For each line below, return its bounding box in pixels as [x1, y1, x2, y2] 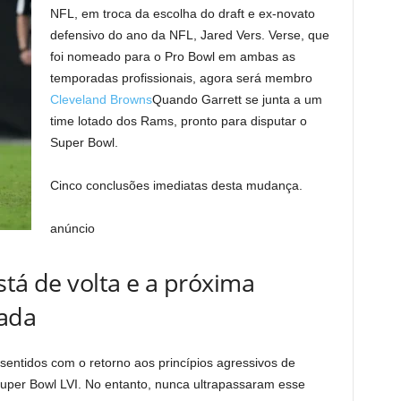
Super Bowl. [49, 135, 118, 149]
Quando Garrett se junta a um [151, 92, 322, 107]
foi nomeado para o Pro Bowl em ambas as [49, 49, 295, 64]
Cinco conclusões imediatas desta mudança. [49, 178, 303, 192]
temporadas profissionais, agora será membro [49, 71, 312, 85]
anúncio [49, 221, 95, 235]
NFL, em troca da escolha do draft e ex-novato [49, 6, 315, 21]
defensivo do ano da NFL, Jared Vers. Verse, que [49, 28, 329, 42]
